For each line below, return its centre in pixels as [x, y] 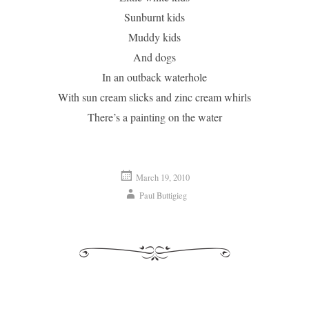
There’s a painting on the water [154, 117]
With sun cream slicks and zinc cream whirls [154, 97]
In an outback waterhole [154, 77]
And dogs [154, 57]
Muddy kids [154, 37]
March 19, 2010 [163, 177]
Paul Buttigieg [163, 195]
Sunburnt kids [154, 17]
